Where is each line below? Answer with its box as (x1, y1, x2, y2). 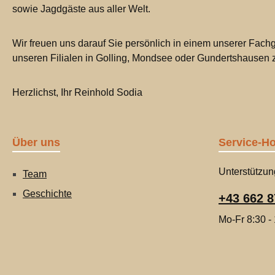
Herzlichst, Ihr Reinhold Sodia (12, 87, 142, 98)
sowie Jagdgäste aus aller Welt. (12, 4, 150, 14)
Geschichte (23, 188, 72, 199)
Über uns (12, 136, 60, 149)
